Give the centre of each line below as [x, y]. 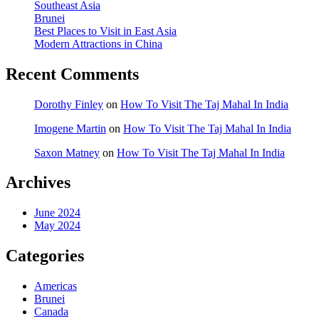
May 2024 [57, 226]
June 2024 [57, 213]
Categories [45, 256]
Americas [56, 286]
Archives [38, 183]
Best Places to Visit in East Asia [105, 31]
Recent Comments [72, 74]
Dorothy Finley [69, 104]
